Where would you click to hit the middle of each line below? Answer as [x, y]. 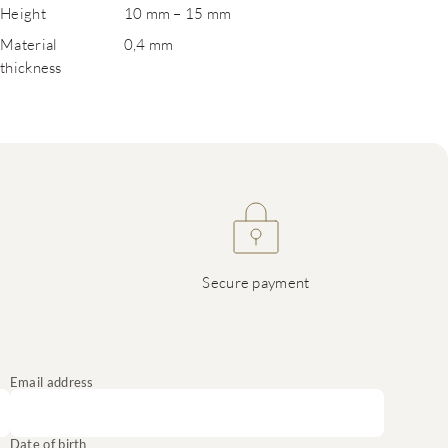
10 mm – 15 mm [177, 13]
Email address [51, 382]
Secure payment [256, 282]
